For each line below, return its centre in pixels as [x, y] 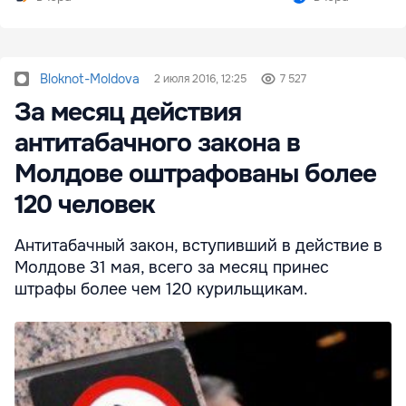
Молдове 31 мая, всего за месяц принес [172, 267]
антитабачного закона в [157, 143]
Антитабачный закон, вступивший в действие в [198, 245]
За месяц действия [128, 112]
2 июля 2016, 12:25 [200, 78]
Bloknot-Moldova [90, 78]
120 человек [85, 204]
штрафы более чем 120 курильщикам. [161, 289]
